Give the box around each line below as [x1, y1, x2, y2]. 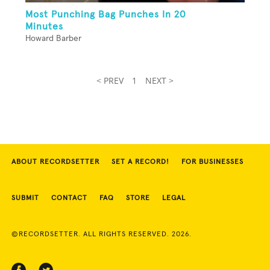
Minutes [25, 22, 63, 32]
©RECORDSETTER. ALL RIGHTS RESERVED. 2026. [11, 231, 192, 239]
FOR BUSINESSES [181, 159, 243, 166]
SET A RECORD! [111, 159, 169, 166]
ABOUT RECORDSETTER [11, 159, 99, 166]
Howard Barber [25, 34, 81, 43]
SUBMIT [11, 195, 39, 202]
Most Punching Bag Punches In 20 [25, 10, 186, 20]
